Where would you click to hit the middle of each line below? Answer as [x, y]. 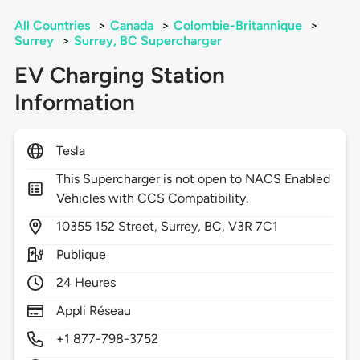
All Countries [52, 26]
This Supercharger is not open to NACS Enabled [193, 179]
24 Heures [86, 283]
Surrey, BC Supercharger [147, 41]
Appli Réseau [94, 311]
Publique [81, 255]
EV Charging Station [119, 75]
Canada [131, 26]
